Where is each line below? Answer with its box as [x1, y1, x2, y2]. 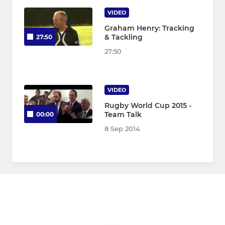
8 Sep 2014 [104, 124, 140, 133]
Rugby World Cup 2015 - [104, 100, 191, 110]
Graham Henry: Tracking [104, 23, 194, 33]
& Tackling [104, 32, 143, 42]
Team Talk [104, 109, 142, 119]
